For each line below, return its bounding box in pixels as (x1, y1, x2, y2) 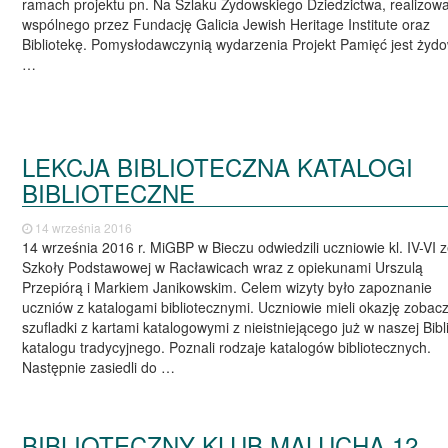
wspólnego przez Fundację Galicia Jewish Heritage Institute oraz (22, 13, 431, 34)
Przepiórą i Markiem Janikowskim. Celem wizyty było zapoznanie (22, 277, 433, 298)
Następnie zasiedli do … (22, 357, 176, 378)
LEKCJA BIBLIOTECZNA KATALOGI (22, 149, 414, 185)
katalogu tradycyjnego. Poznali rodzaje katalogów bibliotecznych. (22, 337, 432, 358)
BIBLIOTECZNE (22, 175, 196, 211)
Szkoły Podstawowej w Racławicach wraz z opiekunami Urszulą (22, 257, 424, 278)
